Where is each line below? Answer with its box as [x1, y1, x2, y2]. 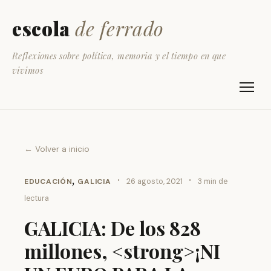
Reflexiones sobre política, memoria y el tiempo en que [12, 50, 226, 62]
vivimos [12, 64, 44, 76]
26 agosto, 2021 [126, 177, 183, 186]
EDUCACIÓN [24, 177, 73, 186]
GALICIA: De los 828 [24, 215, 201, 241]
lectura [24, 194, 49, 203]
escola [12, 15, 70, 41]
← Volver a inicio [24, 144, 90, 154]
